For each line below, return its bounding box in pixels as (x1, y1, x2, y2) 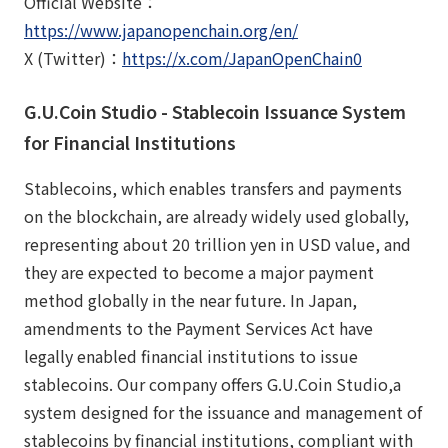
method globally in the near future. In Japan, (24, 287, 361, 312)
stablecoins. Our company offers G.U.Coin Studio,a (24, 371, 401, 396)
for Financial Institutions (24, 129, 236, 155)
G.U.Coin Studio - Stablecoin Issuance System (24, 98, 406, 124)
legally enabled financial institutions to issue (24, 343, 358, 368)
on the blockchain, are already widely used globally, (24, 203, 409, 228)
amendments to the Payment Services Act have (24, 315, 373, 340)
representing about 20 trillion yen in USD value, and (24, 231, 411, 256)
